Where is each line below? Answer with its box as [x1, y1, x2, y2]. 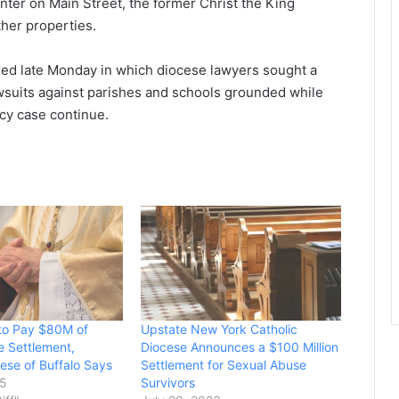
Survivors [141, 374, 196, 390]
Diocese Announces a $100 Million [141, 338, 339, 354]
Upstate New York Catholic [141, 321, 298, 337]
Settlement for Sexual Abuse [141, 356, 307, 372]
